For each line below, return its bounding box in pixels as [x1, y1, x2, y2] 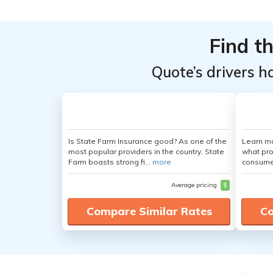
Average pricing [171, 181, 219, 189]
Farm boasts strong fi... [68, 157, 152, 166]
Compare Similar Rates [86, 204, 212, 218]
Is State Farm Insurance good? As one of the [68, 136, 227, 146]
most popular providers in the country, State [68, 147, 224, 156]
